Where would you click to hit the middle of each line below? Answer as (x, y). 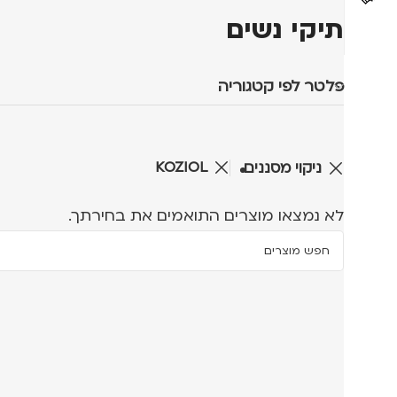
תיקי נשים (285, 30)
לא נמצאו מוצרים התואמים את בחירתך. (206, 216)
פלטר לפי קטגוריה (281, 86)
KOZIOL (181, 167)
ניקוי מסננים (283, 167)
